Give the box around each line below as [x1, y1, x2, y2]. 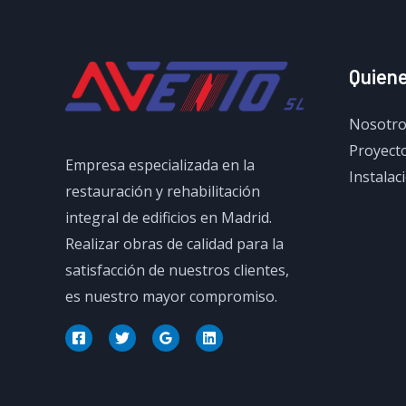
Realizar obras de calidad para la [65, 233, 284, 254]
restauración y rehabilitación [65, 180, 260, 201]
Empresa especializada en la [65, 154, 255, 175]
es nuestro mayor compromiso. [65, 285, 277, 306]
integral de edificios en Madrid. [65, 207, 272, 227]
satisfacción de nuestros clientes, [65, 259, 289, 280]
